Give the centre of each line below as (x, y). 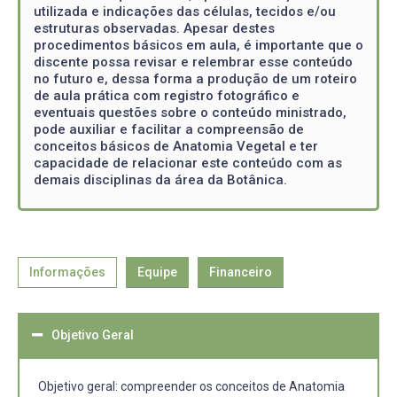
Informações (67, 272)
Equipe (157, 272)
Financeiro (241, 272)
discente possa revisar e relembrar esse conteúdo (193, 62)
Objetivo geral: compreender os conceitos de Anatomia (191, 386)
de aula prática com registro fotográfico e (167, 95)
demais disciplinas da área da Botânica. (160, 179)
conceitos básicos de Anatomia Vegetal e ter (176, 146)
